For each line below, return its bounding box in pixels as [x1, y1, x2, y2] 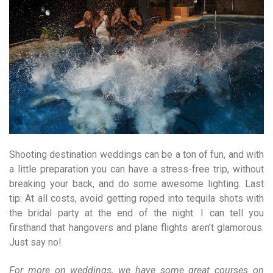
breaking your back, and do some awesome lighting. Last [9, 178, 264, 190]
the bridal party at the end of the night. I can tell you [9, 207, 264, 219]
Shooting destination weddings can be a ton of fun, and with [9, 149, 264, 161]
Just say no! [9, 236, 62, 249]
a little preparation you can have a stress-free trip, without [9, 163, 264, 175]
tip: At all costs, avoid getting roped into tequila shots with [9, 193, 264, 205]
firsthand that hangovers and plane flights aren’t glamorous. [9, 222, 264, 234]
